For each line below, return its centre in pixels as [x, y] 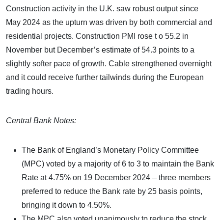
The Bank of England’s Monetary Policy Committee [110, 150]
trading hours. [30, 91]
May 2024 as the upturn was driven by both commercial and [109, 22]
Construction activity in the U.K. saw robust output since [102, 8]
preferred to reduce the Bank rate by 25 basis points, [112, 191]
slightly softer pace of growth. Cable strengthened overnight [109, 63]
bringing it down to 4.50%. [67, 205]
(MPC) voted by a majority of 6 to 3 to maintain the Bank [118, 164]
